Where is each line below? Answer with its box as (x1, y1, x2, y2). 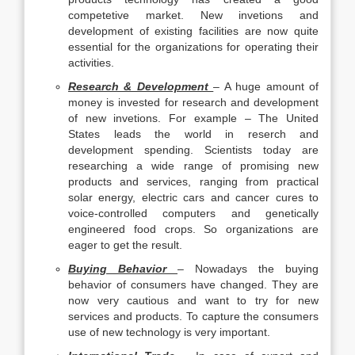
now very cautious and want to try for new (68, 294, 319, 307)
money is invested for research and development (68, 96, 319, 109)
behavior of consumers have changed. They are (68, 278, 319, 291)
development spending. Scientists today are (68, 143, 319, 156)
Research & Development (68, 80, 214, 93)
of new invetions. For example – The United (68, 112, 319, 124)
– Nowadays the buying (177, 262, 319, 275)
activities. (68, 56, 114, 69)
